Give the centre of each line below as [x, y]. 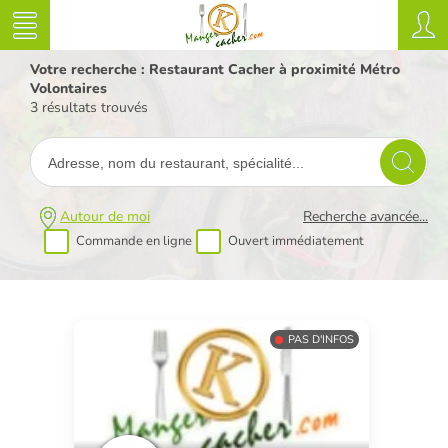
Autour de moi [105, 216]
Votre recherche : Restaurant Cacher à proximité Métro [215, 69]
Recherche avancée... [365, 216]
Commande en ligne [134, 240]
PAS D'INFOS [320, 339]
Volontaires [68, 88]
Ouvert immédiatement [296, 240]
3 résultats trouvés [89, 107]
